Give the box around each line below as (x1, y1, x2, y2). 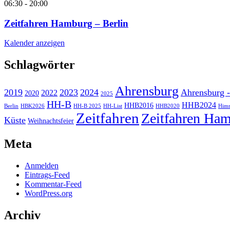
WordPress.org (25, 189, 72, 198)
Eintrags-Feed (25, 170, 70, 179)
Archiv (4, 208, 41, 222)
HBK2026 (21, 103, 45, 109)
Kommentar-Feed (25, 180, 82, 188)
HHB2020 (156, 103, 180, 109)
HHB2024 (182, 101, 216, 110)
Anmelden (25, 161, 59, 170)
